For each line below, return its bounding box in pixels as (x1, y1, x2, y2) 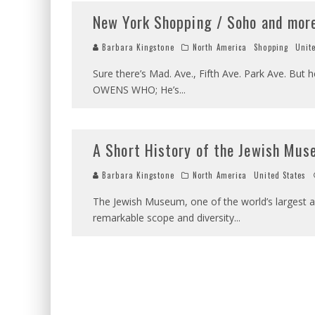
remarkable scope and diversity (93, 210, 234, 224)
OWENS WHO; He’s (93, 82, 179, 96)
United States (254, 169, 307, 181)
